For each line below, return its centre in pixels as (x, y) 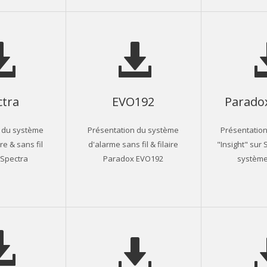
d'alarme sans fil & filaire (133, 144)
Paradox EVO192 (133, 158)
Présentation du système (133, 129)
